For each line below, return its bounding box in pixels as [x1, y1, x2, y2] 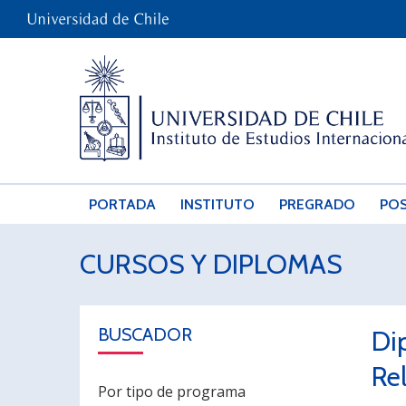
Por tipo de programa [98, 382, 246, 401]
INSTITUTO [180, 196, 256, 213]
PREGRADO [279, 196, 356, 213]
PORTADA [89, 196, 156, 213]
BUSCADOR [98, 324, 192, 345]
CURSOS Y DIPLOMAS [80, 247, 343, 281]
